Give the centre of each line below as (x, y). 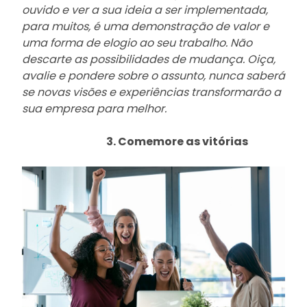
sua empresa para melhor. (94, 108)
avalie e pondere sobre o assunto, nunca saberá (153, 75)
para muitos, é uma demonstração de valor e (146, 26)
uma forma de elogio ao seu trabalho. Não (137, 42)
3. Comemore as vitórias (153, 141)
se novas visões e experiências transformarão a (151, 92)
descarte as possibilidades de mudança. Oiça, (149, 59)
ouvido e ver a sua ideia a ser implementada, (145, 10)
